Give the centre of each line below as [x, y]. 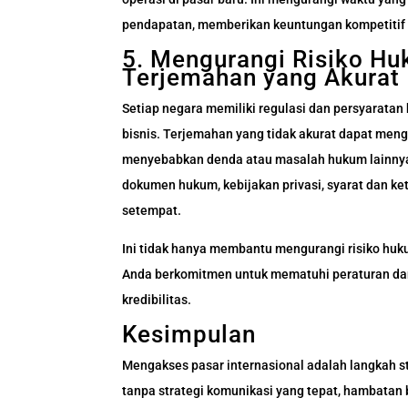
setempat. [152, 211]
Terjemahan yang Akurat [261, 78]
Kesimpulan [189, 335]
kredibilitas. [157, 300]
